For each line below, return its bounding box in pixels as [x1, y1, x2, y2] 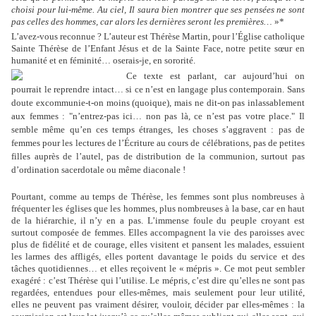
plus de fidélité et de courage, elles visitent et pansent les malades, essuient [11, 238, 305, 250]
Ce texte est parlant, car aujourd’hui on [126, 70, 305, 81]
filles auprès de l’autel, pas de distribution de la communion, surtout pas [11, 150, 305, 162]
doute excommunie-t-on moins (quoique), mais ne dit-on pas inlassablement [11, 97, 305, 108]
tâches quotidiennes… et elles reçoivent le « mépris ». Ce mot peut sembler [11, 262, 305, 274]
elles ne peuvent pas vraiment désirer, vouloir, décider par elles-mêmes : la [11, 298, 305, 310]
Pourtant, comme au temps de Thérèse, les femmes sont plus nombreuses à [11, 190, 305, 202]
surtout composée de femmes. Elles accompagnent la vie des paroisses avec [11, 226, 305, 238]
